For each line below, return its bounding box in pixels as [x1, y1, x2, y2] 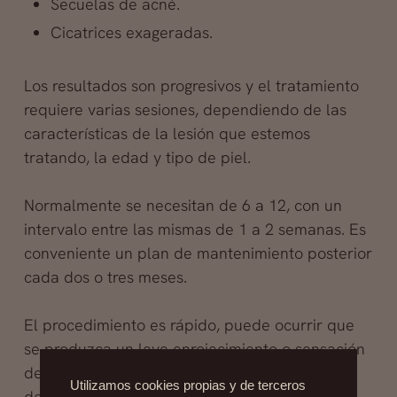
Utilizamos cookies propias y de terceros [69, 378, 306, 393]
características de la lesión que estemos [23, 123, 310, 144]
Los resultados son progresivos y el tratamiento [23, 75, 359, 96]
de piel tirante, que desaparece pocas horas [23, 362, 340, 383]
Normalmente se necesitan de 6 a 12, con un [23, 195, 342, 215]
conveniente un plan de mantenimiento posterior [23, 243, 372, 263]
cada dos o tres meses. [23, 267, 187, 287]
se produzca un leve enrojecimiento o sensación [23, 339, 365, 359]
